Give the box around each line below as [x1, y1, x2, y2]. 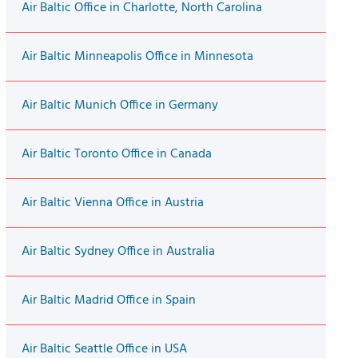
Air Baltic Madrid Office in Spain [21, 290, 196, 312]
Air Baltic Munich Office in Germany [21, 95, 218, 117]
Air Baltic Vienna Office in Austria [21, 193, 204, 214]
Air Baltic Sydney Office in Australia [21, 241, 215, 263]
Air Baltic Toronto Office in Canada [21, 144, 212, 165]
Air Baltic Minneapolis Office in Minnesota [21, 46, 253, 68]
